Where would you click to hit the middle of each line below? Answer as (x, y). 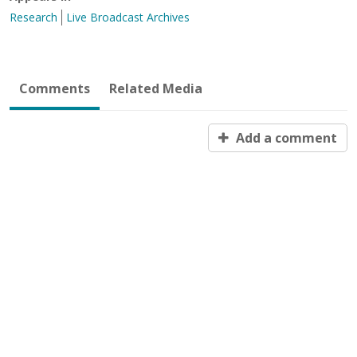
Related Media (156, 88)
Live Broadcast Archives (128, 17)
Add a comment (285, 137)
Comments (55, 88)
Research (33, 17)
